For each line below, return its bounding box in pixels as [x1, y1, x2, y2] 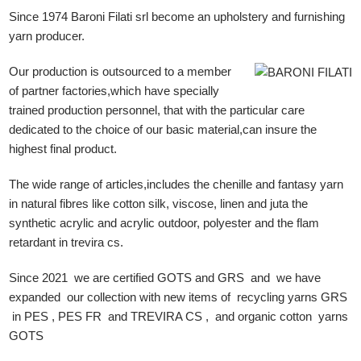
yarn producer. [9, 29, 85, 44]
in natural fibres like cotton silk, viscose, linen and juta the [9, 197, 309, 211]
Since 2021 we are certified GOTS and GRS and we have [9, 271, 322, 285]
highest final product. [9, 142, 118, 156]
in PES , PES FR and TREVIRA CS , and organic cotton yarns [9, 309, 349, 324]
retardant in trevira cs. [9, 235, 124, 250]
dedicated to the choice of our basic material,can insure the [9, 122, 317, 137]
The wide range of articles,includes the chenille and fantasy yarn [9, 177, 344, 192]
